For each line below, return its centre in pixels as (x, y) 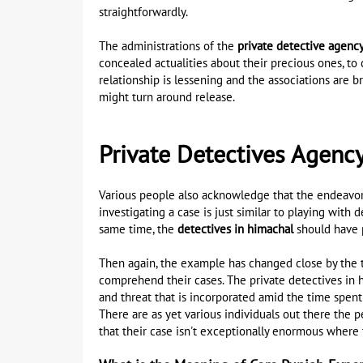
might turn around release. (167, 97)
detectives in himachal (235, 229)
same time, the (138, 229)
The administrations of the (168, 46)
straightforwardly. (143, 12)
